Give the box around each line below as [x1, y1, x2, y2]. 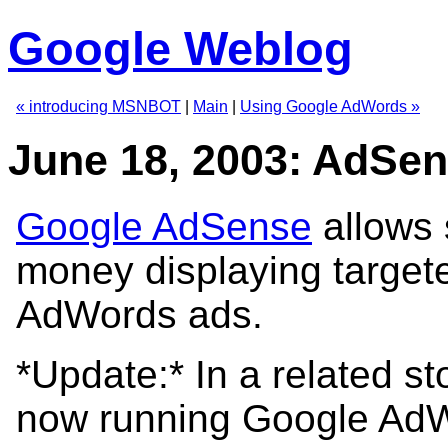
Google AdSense [16, 204, 312, 248]
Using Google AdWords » [240, 97, 420, 115]
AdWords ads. [16, 292, 263, 336]
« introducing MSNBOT [16, 97, 181, 115]
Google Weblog [8, 22, 353, 76]
